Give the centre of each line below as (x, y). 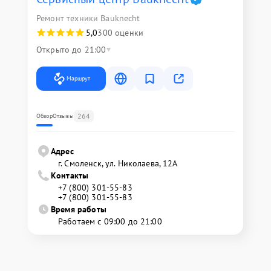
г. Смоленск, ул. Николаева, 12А (118, 164)
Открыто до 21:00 (71, 50)
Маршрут (78, 79)
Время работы (79, 210)
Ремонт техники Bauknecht (88, 18)
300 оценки (120, 33)
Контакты (70, 176)
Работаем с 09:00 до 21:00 (110, 222)
